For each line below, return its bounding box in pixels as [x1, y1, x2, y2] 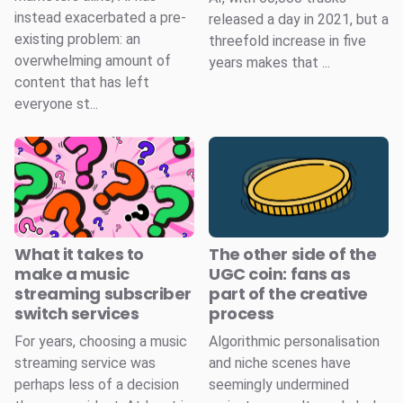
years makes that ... [209, 53, 330, 71]
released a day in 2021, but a [209, 10, 389, 28]
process [209, 302, 274, 326]
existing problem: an [14, 30, 140, 48]
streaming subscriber [14, 282, 193, 306]
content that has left [14, 73, 149, 91]
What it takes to [14, 243, 144, 266]
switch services [14, 302, 139, 326]
